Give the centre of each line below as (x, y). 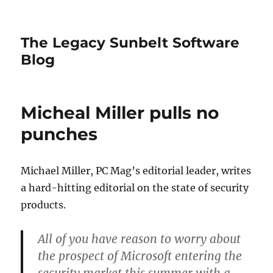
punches (59, 134)
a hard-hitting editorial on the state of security (135, 188)
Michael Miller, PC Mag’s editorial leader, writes (136, 171)
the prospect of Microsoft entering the (140, 256)
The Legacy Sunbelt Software (130, 43)
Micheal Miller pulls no (120, 113)
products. (44, 205)
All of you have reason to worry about (140, 239)
